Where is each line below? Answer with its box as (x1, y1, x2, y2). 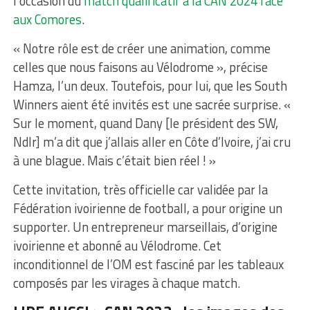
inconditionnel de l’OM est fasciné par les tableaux (12, 254, 284, 274)
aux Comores (12, 9, 82, 29)
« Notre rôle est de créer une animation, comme (12, 38, 271, 58)
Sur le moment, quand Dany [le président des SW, (12, 113, 278, 133)
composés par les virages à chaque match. (12, 273, 240, 293)
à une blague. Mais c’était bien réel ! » (12, 150, 216, 170)
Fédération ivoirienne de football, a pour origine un (12, 198, 282, 218)
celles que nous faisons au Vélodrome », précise (12, 57, 268, 77)
